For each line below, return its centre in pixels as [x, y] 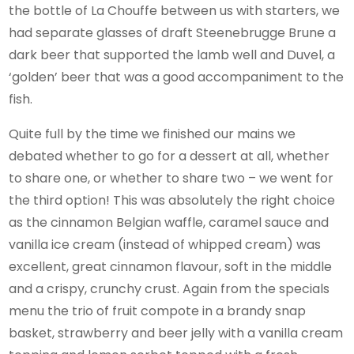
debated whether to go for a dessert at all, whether [169, 156]
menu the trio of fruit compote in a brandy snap [158, 311]
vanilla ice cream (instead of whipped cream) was [165, 244]
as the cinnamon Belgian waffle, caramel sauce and [169, 222]
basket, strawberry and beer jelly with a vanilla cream [176, 333]
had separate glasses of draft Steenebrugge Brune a [173, 32]
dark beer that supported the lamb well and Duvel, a [172, 55]
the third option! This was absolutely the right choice [172, 200]
